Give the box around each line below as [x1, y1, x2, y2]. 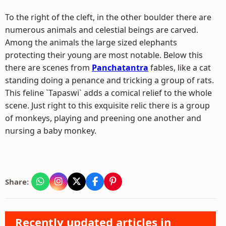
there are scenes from [5, 62, 92, 73]
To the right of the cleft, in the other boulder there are [5, 12, 211, 23]
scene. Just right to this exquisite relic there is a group [5, 100, 210, 111]
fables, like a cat [148, 62, 211, 73]
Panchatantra [92, 62, 148, 73]
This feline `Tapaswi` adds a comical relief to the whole [5, 87, 212, 98]
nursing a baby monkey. [5, 125, 96, 136]
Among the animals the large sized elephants [5, 37, 177, 48]
